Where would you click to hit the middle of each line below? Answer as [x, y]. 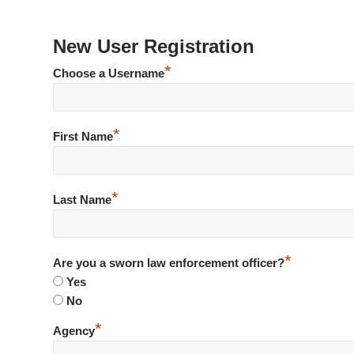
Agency [74, 331]
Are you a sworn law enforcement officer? [169, 263]
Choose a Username [109, 73]
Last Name [82, 200]
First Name [83, 136]
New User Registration [154, 46]
